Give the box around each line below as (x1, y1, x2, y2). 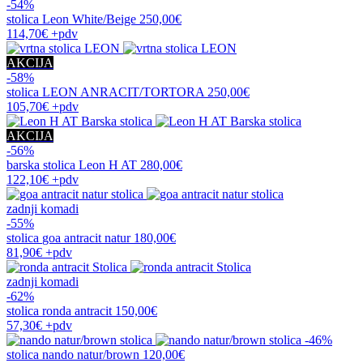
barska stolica (6, 157, 79, 172)
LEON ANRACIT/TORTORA (42, 84, 204, 99)
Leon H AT (79, 157, 137, 172)
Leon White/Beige (42, 11, 136, 26)
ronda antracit (42, 303, 112, 318)
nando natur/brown (42, 347, 139, 361)
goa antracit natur (42, 230, 130, 245)
